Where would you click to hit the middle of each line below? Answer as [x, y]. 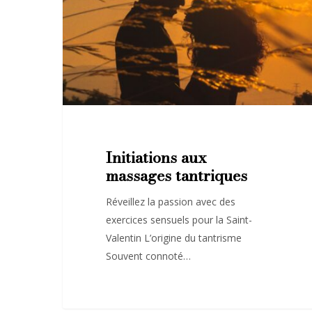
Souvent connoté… [148, 256]
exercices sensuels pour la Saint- [179, 219]
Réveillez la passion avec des [170, 201]
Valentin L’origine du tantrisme [173, 237]
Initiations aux [156, 157]
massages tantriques [176, 175]
